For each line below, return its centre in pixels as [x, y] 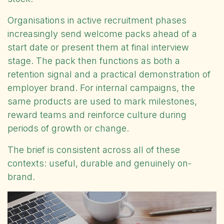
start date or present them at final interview [98, 47]
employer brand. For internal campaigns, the [101, 87]
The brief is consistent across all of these [94, 149]
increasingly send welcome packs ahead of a [102, 33]
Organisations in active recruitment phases [97, 20]
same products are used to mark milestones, [102, 101]
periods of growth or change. [68, 128]
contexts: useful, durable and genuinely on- [99, 163]
